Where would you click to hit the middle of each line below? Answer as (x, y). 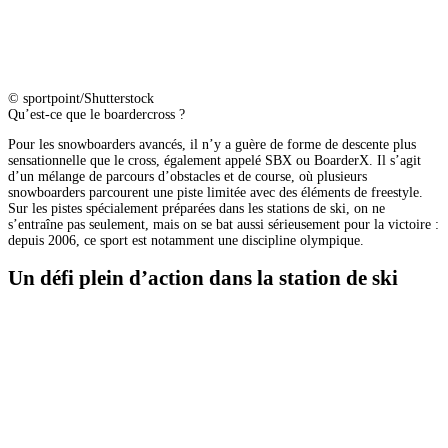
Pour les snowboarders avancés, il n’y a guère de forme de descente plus (212, 144)
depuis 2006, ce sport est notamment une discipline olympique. (186, 240)
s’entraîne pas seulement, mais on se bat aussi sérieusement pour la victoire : (223, 224)
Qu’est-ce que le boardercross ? (96, 114)
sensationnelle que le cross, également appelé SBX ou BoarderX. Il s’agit (214, 160)
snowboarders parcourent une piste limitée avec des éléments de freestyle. (215, 192)
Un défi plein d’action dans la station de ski (203, 278)
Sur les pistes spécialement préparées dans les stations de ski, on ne (196, 208)
